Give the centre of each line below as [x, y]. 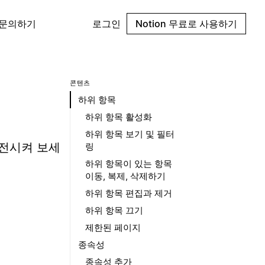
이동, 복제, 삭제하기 [125, 176]
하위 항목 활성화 [119, 117]
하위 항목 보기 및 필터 [130, 134]
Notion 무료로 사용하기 [186, 24]
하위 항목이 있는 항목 [129, 164]
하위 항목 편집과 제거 [129, 193]
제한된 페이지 [113, 227]
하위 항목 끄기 [114, 210]
